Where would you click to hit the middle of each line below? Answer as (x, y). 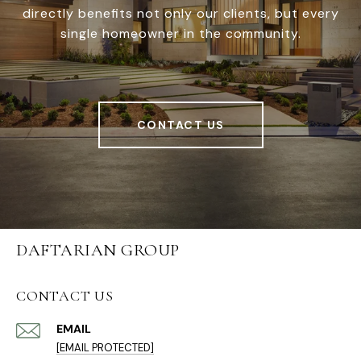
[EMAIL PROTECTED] (105, 348)
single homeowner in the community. (180, 34)
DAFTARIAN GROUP (98, 251)
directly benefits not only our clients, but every (180, 14)
